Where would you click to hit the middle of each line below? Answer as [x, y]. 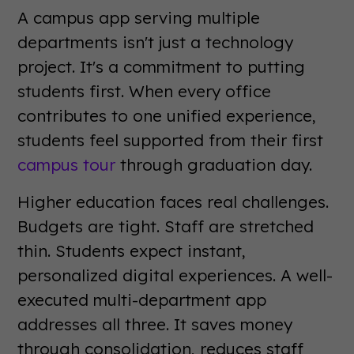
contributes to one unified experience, [167, 115]
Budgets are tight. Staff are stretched [166, 226]
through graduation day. [214, 164]
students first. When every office [145, 90]
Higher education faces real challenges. [173, 201]
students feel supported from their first [171, 139]
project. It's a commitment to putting [162, 66]
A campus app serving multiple [139, 17]
